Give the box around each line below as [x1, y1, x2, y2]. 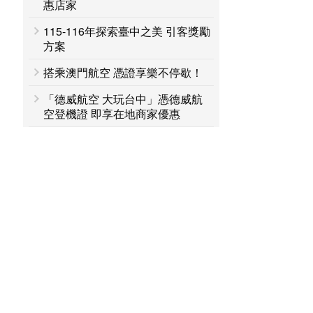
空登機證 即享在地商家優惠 [43, 105, 181, 122]
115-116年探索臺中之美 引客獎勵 [43, 23, 211, 39]
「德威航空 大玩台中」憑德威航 [43, 91, 203, 107]
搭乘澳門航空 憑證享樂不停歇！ [43, 64, 203, 80]
